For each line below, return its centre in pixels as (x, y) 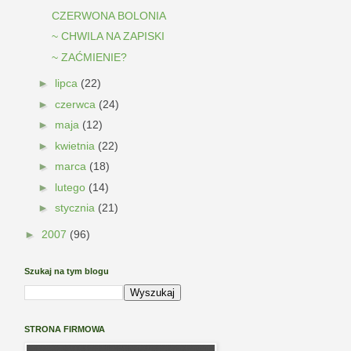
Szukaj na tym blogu (67, 271)
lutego (71, 187)
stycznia (76, 208)
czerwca (76, 104)
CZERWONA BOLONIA (109, 15)
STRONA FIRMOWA (65, 329)
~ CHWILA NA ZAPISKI (108, 36)
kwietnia (76, 145)
